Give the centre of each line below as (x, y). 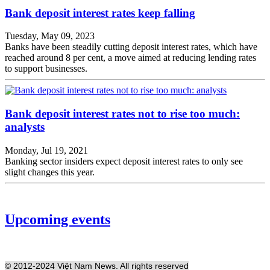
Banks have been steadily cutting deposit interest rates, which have (131, 47)
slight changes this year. (50, 172)
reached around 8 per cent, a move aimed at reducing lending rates (130, 58)
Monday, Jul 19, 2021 (46, 150)
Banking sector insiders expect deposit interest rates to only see (124, 161)
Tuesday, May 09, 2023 (50, 36)
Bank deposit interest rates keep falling (100, 13)
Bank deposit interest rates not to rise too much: (122, 113)
